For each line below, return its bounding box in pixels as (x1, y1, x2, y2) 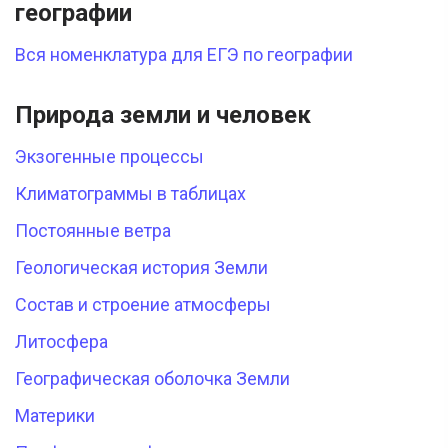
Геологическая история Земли (15, 257, 268, 279)
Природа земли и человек (15, 101, 311, 130)
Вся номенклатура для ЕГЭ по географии (15, 44, 353, 66)
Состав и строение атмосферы (15, 294, 271, 316)
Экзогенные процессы (15, 146, 204, 168)
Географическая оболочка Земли (15, 368, 290, 390)
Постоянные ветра (15, 220, 171, 242)
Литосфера (15, 331, 108, 353)
